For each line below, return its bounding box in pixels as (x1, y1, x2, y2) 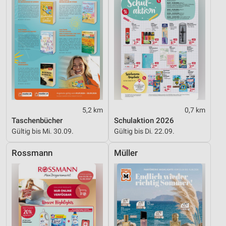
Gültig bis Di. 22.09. (114, 127, 175, 136)
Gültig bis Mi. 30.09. (12, 127, 74, 136)
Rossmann (12, 148, 52, 158)
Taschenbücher (12, 116, 63, 126)
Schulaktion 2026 (114, 116, 174, 126)
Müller (114, 148, 138, 158)
